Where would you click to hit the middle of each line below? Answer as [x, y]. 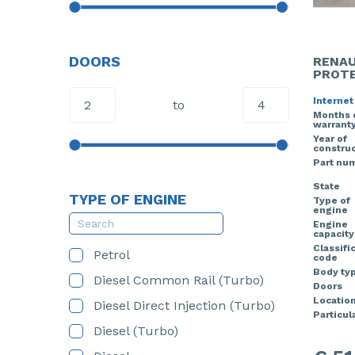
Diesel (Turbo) [136, 331]
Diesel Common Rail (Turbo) [179, 280]
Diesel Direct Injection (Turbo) [184, 305]
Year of [330, 139]
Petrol [112, 255]
